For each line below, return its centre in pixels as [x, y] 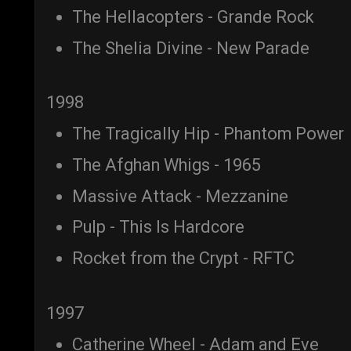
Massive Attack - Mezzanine [180, 196]
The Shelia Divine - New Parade [191, 48]
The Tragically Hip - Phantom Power [208, 134]
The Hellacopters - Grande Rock [193, 16]
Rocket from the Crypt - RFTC [183, 259]
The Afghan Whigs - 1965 [166, 165]
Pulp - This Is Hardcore [158, 227]
